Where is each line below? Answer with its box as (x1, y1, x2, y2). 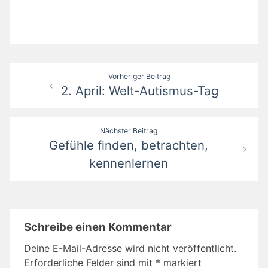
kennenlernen (89, 156, 168, 171)
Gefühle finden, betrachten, (48, 138, 208, 153)
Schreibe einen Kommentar (24, 220, 172, 234)
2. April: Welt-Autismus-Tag (60, 83, 218, 98)
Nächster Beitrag (99, 126, 157, 136)
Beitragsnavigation (9, 64, 142, 82)
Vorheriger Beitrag (108, 71, 171, 81)
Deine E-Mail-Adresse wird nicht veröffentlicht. (24, 242, 236, 254)
